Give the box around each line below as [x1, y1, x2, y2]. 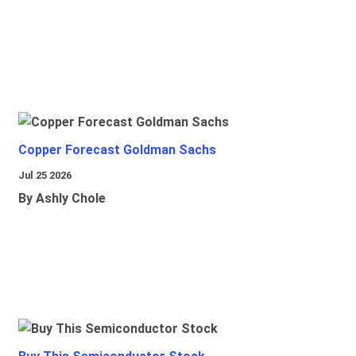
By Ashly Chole [18, 191, 106, 207]
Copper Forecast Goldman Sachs [18, 142, 216, 158]
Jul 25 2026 [18, 169, 72, 182]
